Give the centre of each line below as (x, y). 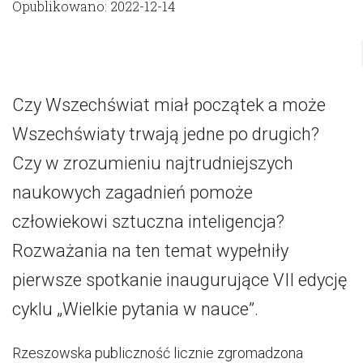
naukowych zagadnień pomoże (132, 192)
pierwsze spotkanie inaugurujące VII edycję (179, 280)
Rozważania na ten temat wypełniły (150, 251)
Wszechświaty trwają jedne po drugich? (166, 134)
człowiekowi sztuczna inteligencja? (148, 222)
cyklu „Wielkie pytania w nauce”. (135, 309)
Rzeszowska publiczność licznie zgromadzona (158, 353)
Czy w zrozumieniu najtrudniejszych (153, 163)
